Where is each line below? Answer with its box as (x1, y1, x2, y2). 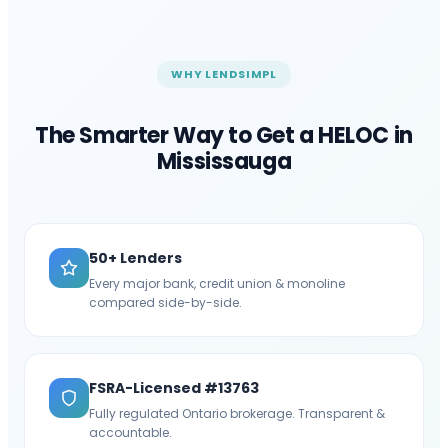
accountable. (89, 423, 172, 441)
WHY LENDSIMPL (170, 66, 278, 83)
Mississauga (156, 145, 292, 177)
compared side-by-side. (89, 293, 242, 311)
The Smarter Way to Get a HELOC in (35, 119, 413, 151)
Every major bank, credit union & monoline (89, 274, 345, 292)
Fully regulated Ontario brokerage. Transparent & (89, 404, 385, 422)
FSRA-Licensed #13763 (89, 377, 259, 398)
